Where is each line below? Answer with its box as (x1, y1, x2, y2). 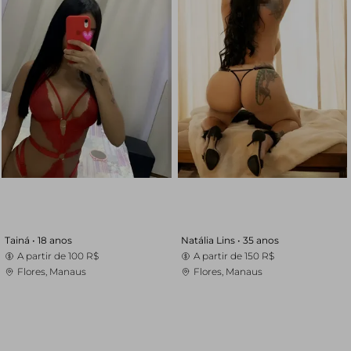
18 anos (38, 234, 72, 246)
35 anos (242, 234, 279, 246)
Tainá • (5, 234, 38, 246)
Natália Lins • (180, 234, 243, 246)
